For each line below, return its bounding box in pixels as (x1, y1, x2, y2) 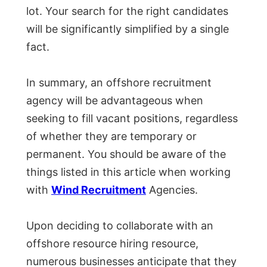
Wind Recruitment (51, 184, 146, 197)
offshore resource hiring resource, (26, 237, 198, 250)
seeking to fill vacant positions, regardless (26, 112, 238, 125)
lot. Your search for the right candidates (26, 5, 228, 18)
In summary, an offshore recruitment (26, 76, 212, 89)
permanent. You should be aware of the (26, 148, 226, 161)
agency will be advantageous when (26, 94, 203, 107)
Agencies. (146, 184, 198, 197)
